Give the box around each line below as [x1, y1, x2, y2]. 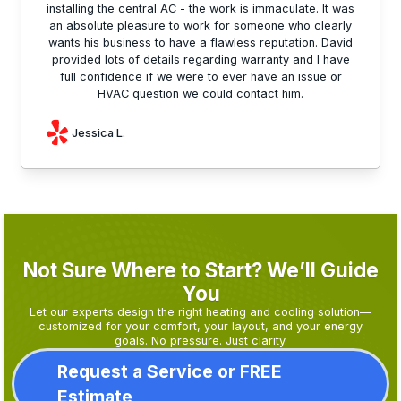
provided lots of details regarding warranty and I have [51, 53, 350, 67]
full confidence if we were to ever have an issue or [59, 70, 342, 84]
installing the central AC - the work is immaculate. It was [47, 2, 354, 16]
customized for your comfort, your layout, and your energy [38, 320, 363, 334]
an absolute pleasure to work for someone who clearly [49, 19, 352, 33]
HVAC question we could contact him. [98, 87, 303, 101]
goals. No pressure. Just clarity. [114, 334, 287, 348]
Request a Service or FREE [57, 361, 282, 383]
